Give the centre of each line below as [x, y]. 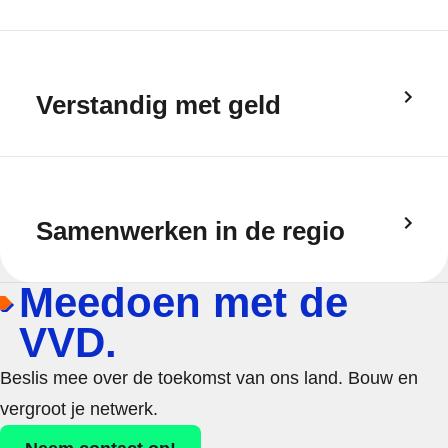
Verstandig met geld [158, 105]
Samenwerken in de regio [190, 231]
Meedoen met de [183, 302]
